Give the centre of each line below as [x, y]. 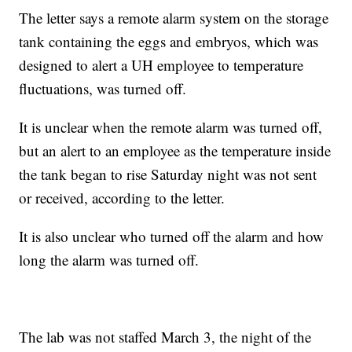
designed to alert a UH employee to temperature [161, 65]
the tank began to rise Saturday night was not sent [168, 174]
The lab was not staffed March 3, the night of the [165, 337]
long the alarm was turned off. [109, 260]
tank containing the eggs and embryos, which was [169, 42]
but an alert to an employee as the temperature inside [175, 151]
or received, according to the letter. [122, 198]
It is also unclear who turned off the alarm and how [172, 236]
